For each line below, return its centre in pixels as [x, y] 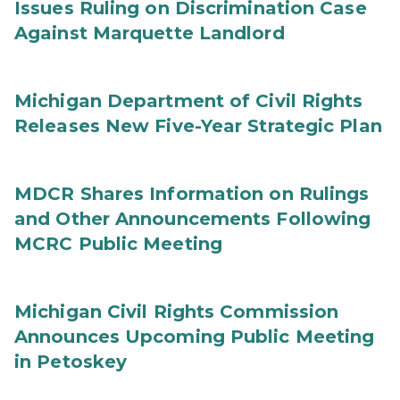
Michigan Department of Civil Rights [189, 101]
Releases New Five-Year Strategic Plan [198, 126]
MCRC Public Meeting [118, 244]
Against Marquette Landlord [150, 33]
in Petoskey [71, 362]
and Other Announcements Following [193, 219]
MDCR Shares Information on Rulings [192, 194]
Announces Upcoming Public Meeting [195, 337]
